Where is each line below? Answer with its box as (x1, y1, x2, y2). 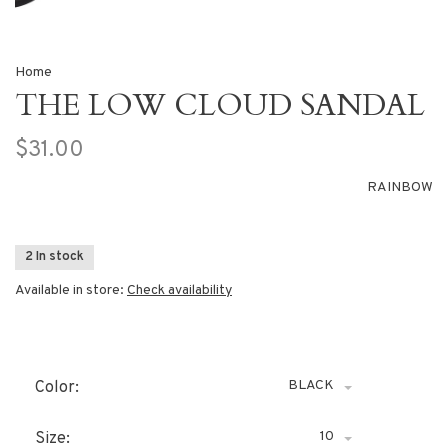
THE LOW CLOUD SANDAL (15, 85, 425, 127)
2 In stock (25, 249, 84, 266)
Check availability (127, 282, 232, 300)
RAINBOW (367, 179, 433, 197)
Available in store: (15, 282, 127, 300)
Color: (35, 378, 79, 399)
